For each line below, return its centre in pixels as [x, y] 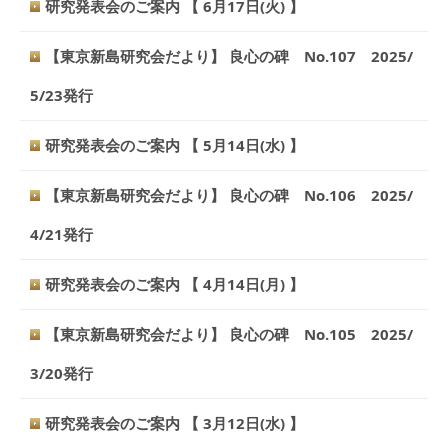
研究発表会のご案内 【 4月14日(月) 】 [174, 284]
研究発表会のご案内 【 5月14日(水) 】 [174, 145]
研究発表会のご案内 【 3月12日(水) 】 [174, 423]
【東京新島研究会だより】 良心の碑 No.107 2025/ [229, 56]
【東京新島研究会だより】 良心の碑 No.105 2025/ [229, 334]
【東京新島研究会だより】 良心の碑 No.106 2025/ [229, 195]
